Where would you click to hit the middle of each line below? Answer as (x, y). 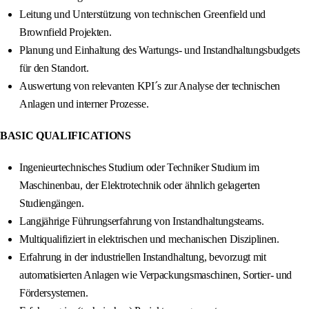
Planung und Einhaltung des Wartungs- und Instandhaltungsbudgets (160, 50)
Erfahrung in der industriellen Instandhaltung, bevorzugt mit (143, 257)
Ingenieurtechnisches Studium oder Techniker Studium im (139, 168)
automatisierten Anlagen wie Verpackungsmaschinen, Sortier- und (156, 275)
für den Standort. (54, 68)
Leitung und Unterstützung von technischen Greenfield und (143, 14)
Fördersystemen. (54, 293)
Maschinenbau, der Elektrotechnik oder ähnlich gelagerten (140, 186)
